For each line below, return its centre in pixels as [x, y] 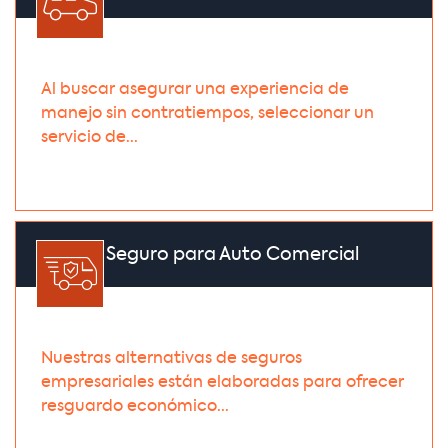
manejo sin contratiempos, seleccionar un [207, 114]
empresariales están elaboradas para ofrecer [222, 383]
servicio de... [89, 138]
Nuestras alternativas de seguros [171, 359]
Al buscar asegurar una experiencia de [195, 90]
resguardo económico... [135, 407]
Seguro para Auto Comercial [232, 254]
